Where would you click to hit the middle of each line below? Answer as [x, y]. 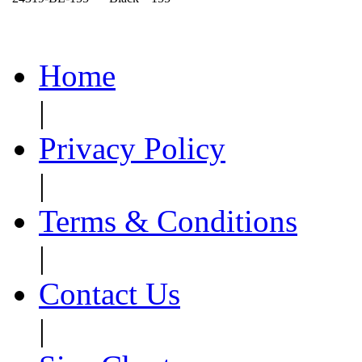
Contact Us [109, 294]
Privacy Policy [132, 149]
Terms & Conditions [168, 221]
